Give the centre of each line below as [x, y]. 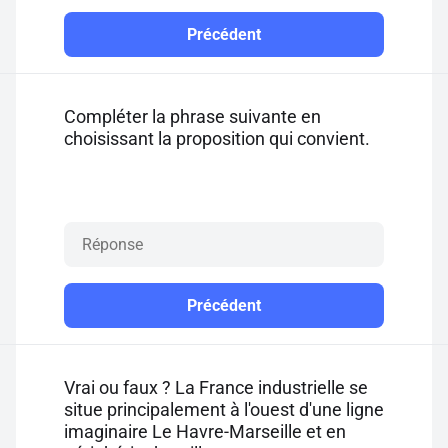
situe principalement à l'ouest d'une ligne [224, 409]
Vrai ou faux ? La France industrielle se [216, 387]
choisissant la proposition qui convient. [217, 138]
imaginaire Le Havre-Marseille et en [205, 431]
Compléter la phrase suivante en [192, 116]
